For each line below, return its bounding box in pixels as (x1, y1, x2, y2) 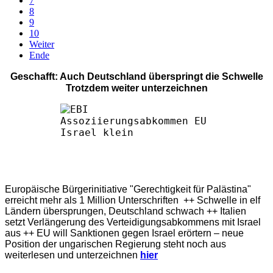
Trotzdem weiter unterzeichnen (65, 82, 208, 93)
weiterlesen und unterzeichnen (5, 249, 138, 260)
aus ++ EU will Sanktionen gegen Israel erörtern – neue (5, 227, 244, 238)
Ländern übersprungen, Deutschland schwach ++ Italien (5, 205, 246, 216)
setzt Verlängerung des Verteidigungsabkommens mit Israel (5, 216, 261, 227)
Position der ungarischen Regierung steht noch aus (5, 238, 226, 249)
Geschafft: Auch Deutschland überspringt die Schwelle (10, 71, 263, 82)
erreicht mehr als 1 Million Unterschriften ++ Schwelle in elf (5, 194, 260, 205)
